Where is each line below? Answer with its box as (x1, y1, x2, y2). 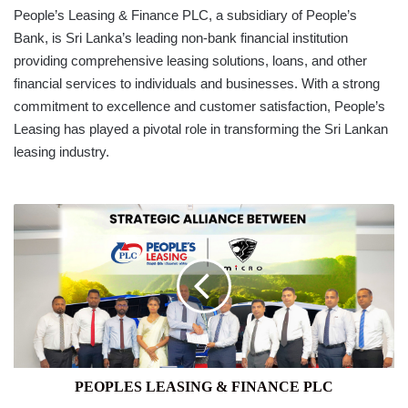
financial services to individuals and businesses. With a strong (14, 75, 380, 91)
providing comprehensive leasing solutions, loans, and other (14, 52, 367, 68)
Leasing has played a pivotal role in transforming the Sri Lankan (14, 120, 388, 137)
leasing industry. (14, 143, 109, 159)
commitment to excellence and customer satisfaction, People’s (14, 97, 385, 114)
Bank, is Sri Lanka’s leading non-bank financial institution (14, 29, 348, 46)
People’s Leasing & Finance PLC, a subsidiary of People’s (14, 6, 357, 23)
